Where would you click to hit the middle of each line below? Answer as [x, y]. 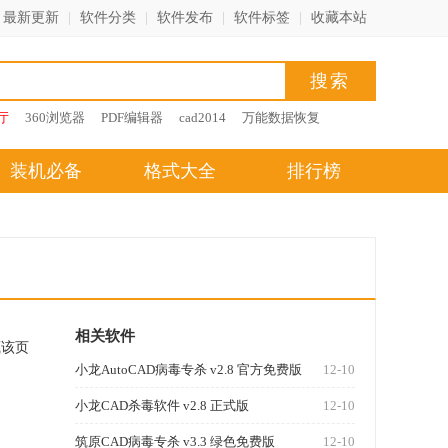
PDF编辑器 [132, 117]
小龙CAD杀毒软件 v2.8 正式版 [162, 405]
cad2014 [202, 117]
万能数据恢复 [281, 117]
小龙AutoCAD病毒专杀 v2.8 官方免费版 [188, 369]
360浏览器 [55, 117]
